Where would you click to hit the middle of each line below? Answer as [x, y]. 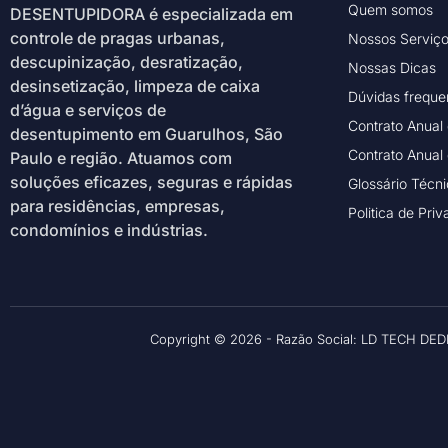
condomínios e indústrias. [109, 230]
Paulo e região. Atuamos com [121, 158]
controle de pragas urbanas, [117, 38]
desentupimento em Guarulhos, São [146, 134]
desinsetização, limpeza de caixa [135, 86]
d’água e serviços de [88, 110]
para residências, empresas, [117, 206]
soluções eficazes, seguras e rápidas [151, 182]
